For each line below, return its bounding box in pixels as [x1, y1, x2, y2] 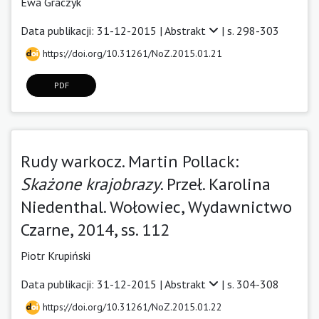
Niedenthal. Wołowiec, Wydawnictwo [21, 195, 292, 218]
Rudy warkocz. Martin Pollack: [21, 150, 239, 172]
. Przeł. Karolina [160, 172, 271, 195]
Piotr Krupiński [21, 248, 90, 263]
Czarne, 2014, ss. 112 [21, 218, 169, 241]
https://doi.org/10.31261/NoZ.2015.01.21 [40, 46, 222, 60]
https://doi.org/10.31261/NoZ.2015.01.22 [40, 300, 222, 313]
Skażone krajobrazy [21, 172, 160, 195]
